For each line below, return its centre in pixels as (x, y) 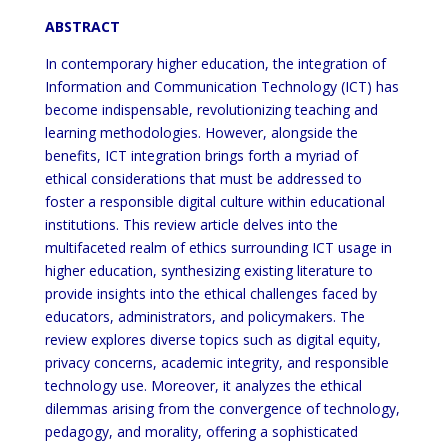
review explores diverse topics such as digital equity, (212, 339)
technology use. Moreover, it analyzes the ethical (203, 385)
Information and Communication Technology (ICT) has (221, 86)
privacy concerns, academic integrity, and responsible (216, 362)
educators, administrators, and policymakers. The (204, 316)
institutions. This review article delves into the (191, 224)
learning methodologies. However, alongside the (201, 132)
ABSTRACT (82, 26)
